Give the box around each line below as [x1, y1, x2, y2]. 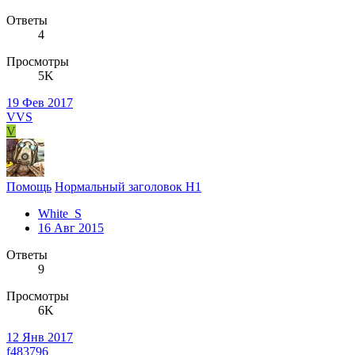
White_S [38, 207, 82, 221]
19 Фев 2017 [6, 96, 73, 110]
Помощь [6, 180, 52, 194]
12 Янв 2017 [6, 330, 73, 345]
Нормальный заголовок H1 [55, 180, 201, 194]
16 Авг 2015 [38, 221, 104, 235]
